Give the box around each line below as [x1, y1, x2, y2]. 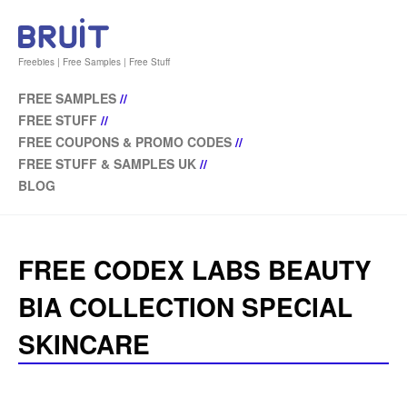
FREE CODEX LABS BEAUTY [18, 251, 372, 289]
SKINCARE [18, 325, 150, 363]
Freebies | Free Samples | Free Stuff [18, 55, 170, 69]
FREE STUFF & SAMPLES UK [18, 154, 196, 174]
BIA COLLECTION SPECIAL [18, 288, 352, 326]
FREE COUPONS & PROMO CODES [18, 133, 232, 152]
